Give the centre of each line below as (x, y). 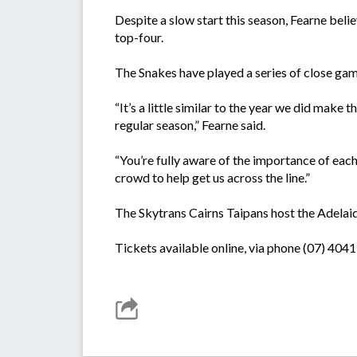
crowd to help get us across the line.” (212, 178)
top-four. (139, 37)
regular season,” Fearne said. (190, 125)
